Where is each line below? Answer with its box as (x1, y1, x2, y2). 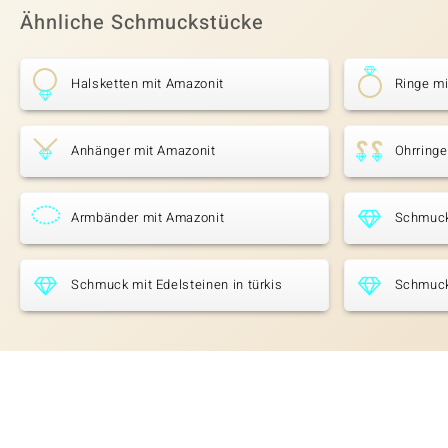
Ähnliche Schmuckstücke (20, 8, 264, 38)
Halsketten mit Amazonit (71, 74, 224, 94)
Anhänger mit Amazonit (71, 141, 216, 161)
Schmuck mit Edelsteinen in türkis (71, 275, 283, 295)
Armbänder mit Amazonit (71, 208, 225, 228)
